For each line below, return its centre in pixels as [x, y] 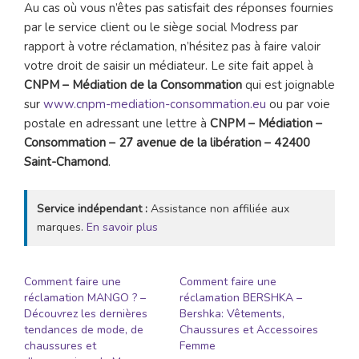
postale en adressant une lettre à [117, 124]
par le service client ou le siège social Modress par [161, 28]
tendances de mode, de [84, 329]
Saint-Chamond [66, 162]
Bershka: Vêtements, [232, 313]
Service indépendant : [92, 208]
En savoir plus [122, 227]
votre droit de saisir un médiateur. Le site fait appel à [169, 66]
